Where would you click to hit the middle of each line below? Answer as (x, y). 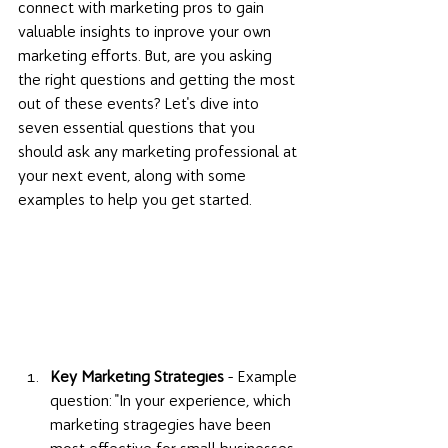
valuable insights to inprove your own (146, 31)
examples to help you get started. (136, 199)
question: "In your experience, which (172, 401)
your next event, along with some (134, 175)
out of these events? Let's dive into (140, 103)
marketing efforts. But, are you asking (147, 55)
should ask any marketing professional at (159, 151)
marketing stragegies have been (162, 425)
